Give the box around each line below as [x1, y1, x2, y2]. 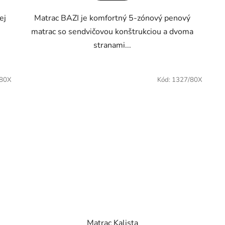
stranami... [93, 40, 132, 51]
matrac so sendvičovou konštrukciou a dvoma [31, 26, 194, 38]
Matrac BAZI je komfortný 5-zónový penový [34, 13, 191, 24]
